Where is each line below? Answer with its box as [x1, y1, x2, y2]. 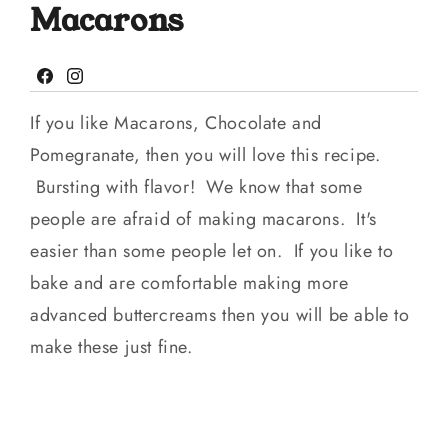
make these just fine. [30, 334, 193, 361]
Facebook [36, 76, 107, 100]
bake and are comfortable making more [30, 270, 349, 297]
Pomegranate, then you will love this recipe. [30, 142, 387, 169]
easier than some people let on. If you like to [30, 238, 394, 265]
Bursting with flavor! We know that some [30, 174, 363, 201]
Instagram [66, 76, 136, 100]
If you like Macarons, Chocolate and [30, 110, 323, 137]
